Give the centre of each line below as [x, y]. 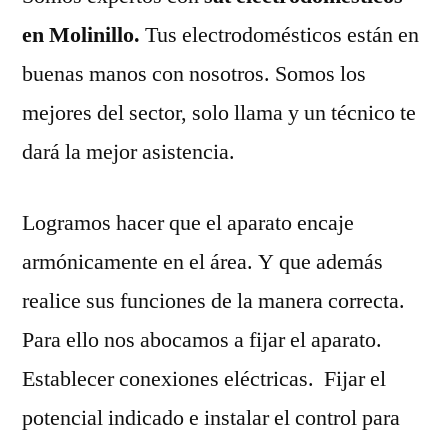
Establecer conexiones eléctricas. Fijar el [204, 378]
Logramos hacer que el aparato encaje [188, 222]
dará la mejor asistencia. [128, 151]
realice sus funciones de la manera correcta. [213, 300]
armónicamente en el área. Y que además [202, 261]
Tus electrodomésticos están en [282, 34]
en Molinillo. [83, 34]
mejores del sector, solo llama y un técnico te [219, 112]
